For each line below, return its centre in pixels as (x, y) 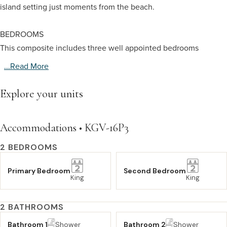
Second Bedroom (155, 171)
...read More (26, 66)
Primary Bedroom (39, 171)
